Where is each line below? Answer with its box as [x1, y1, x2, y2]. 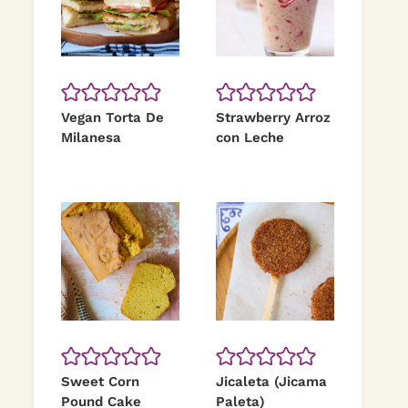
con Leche [216, 129, 284, 146]
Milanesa [61, 129, 121, 146]
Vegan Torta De [61, 109, 164, 126]
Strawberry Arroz [216, 109, 331, 126]
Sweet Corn [61, 373, 139, 390]
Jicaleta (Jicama [216, 373, 327, 390]
